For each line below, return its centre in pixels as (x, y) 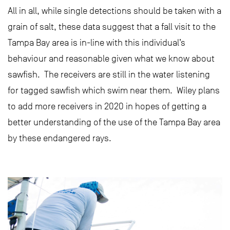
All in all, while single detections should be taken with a (114, 11)
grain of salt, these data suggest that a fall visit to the (112, 27)
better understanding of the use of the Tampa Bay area (114, 122)
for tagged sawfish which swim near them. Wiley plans (114, 91)
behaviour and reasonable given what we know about (111, 59)
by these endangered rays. (60, 138)
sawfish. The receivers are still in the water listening (109, 75)
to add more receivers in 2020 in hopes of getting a (107, 107)
